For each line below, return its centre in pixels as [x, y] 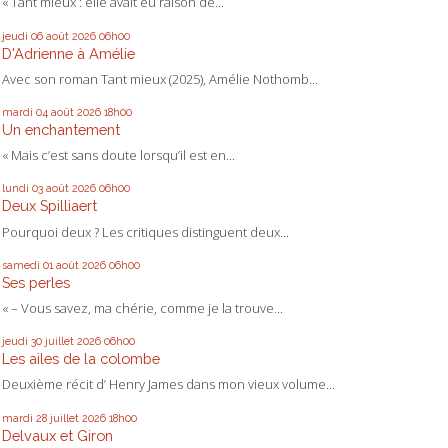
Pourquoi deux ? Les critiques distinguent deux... [145, 231]
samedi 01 [27, 264]
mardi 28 [24, 417]
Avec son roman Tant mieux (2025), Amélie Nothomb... [160, 78]
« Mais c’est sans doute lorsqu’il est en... [118, 155]
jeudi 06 [22, 35]
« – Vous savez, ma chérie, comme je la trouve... [142, 307]
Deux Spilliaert [49, 206]
